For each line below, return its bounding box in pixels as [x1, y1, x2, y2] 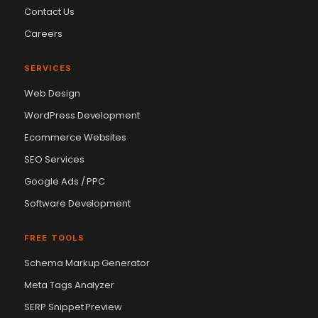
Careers [24, 27, 62, 41]
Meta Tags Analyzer [24, 278, 115, 292]
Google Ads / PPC [24, 175, 106, 189]
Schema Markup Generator [24, 256, 150, 270]
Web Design [24, 87, 80, 101]
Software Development [24, 197, 131, 211]
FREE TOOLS [24, 233, 84, 243]
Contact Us [24, 5, 75, 19]
